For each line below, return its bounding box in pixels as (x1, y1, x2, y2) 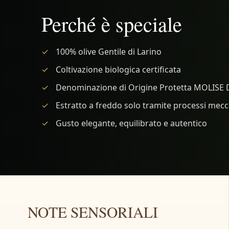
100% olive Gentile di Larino (55, 45, 162, 57)
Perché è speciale (41, 9, 182, 37)
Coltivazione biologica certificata (55, 63, 181, 75)
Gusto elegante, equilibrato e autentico (55, 117, 207, 129)
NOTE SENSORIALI (27, 201, 158, 222)
